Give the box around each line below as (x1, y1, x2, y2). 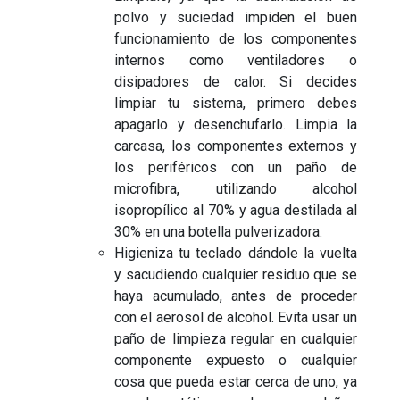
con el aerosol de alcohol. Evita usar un (114, 309, 357, 327)
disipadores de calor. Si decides (114, 73, 357, 91)
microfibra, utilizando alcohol (114, 180, 357, 198)
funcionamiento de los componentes (114, 30, 357, 48)
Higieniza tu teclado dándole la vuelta (114, 245, 357, 262)
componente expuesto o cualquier (114, 352, 357, 370)
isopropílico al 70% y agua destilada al (114, 202, 357, 220)
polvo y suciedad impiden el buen (114, 9, 357, 27)
